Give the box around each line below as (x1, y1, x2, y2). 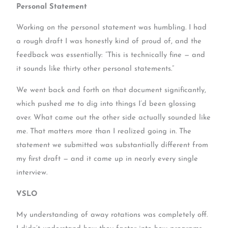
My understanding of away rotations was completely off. (16, 211, 208, 219)
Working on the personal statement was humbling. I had (16, 24, 207, 32)
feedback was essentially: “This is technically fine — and (16, 51, 206, 60)
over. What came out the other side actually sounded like (16, 113, 211, 122)
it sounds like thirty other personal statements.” (16, 65, 175, 73)
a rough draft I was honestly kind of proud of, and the (16, 38, 202, 46)
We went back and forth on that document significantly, (16, 86, 207, 94)
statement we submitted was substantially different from (16, 141, 209, 149)
